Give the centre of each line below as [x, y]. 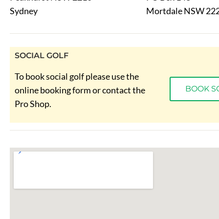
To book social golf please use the [77, 76]
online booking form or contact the [80, 90]
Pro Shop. [33, 104]
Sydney [24, 11]
